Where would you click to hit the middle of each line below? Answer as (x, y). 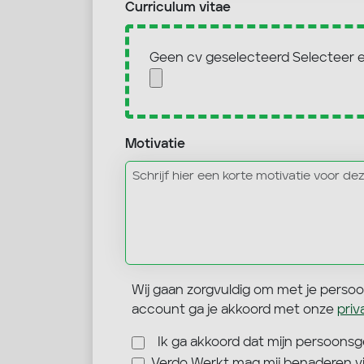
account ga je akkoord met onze (234, 310)
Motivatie (155, 145)
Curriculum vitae (178, 8)
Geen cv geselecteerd (219, 58)
